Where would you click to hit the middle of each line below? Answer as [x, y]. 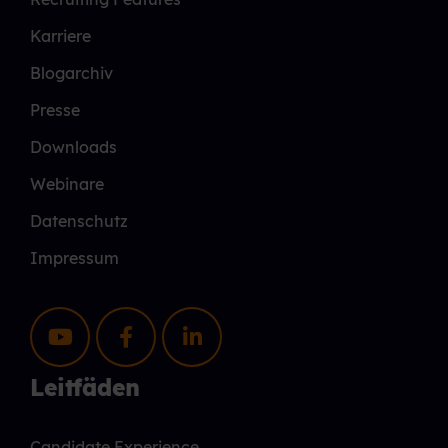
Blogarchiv [71, 73]
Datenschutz [79, 221]
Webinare [67, 184]
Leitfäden [85, 388]
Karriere [60, 36]
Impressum [74, 258]
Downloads [73, 147]
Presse [55, 110]
